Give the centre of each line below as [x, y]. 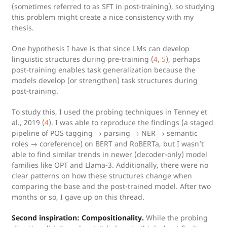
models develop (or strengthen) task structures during [105, 80]
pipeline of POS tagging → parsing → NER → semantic [105, 133]
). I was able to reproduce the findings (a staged [131, 122]
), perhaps [183, 59]
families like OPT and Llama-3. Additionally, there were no [110, 165]
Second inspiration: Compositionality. [78, 218]
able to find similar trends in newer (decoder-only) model [109, 154]
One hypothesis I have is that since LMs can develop [101, 48]
